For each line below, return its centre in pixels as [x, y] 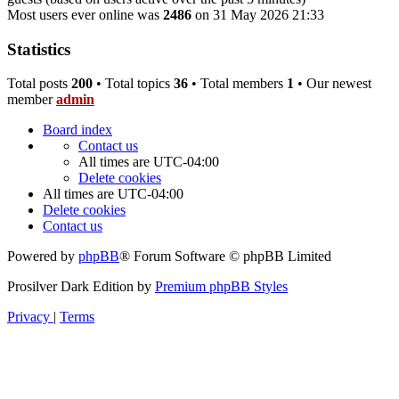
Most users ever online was [85, 14]
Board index [77, 130]
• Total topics [133, 84]
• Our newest [333, 84]
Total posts [39, 84]
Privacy [28, 317]
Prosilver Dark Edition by [81, 287]
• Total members [237, 84]
